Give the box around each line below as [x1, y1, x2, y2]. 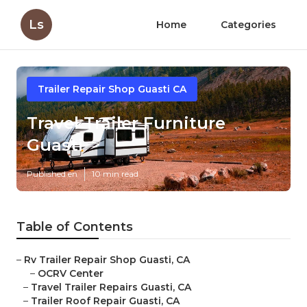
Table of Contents [16, 219, 133, 235]
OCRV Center [38, 267, 103, 280]
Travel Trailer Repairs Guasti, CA [31, 281, 191, 294]
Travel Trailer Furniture [27, 113, 225, 134]
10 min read [92, 169, 138, 180]
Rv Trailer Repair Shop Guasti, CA [24, 254, 190, 267]
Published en [27, 169, 77, 180]
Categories [221, 19, 276, 31]
